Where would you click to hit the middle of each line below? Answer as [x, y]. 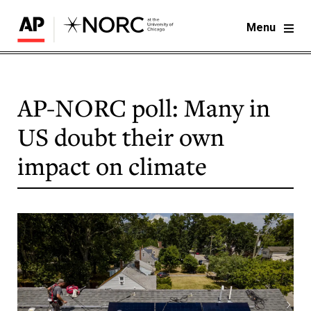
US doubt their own [121, 137]
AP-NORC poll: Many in [144, 108]
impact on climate [112, 166]
